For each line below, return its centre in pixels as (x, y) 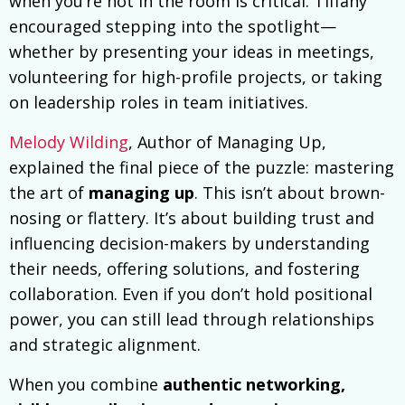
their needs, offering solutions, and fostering (184, 269)
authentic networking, (254, 385)
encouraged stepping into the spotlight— (173, 27)
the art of (49, 193)
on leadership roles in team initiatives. (159, 103)
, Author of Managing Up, (227, 142)
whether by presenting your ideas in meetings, (192, 52)
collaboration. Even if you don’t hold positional (191, 294)
